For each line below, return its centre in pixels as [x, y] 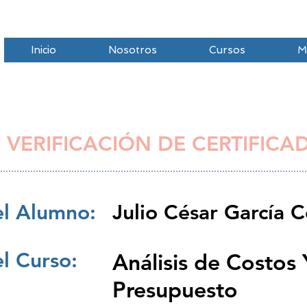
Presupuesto [175, 289]
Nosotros [133, 50]
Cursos [227, 50]
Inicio [43, 50]
